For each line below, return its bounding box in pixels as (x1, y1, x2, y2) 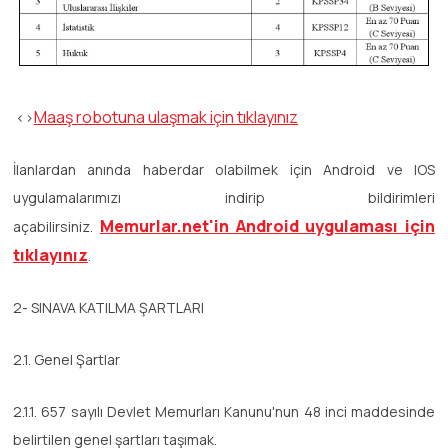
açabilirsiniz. (13, 216, 100, 236)
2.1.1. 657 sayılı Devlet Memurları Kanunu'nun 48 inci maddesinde (13, 401, 435, 421)
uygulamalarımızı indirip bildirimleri (13, 187, 435, 207)
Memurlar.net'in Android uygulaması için (99, 214, 435, 237)
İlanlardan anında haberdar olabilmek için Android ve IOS (13, 159, 435, 179)
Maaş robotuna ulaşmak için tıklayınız (34, 105, 298, 128)
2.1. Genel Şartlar (13, 349, 120, 369)
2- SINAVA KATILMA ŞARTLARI (13, 297, 204, 317)
